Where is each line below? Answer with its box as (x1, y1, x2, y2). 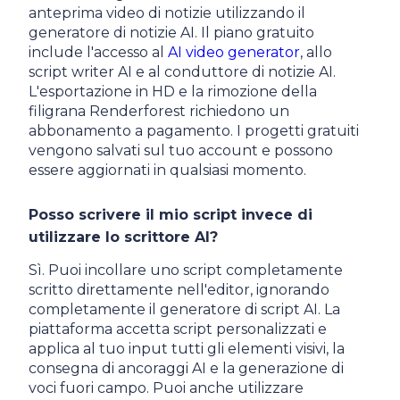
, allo (300, 43, 332, 61)
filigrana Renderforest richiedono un (29, 102, 289, 120)
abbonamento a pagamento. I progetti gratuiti (29, 121, 359, 139)
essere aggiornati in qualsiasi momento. (29, 161, 306, 179)
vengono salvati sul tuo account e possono (29, 141, 333, 159)
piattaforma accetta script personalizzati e (29, 320, 327, 337)
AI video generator (168, 43, 300, 61)
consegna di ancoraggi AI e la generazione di (29, 359, 344, 377)
